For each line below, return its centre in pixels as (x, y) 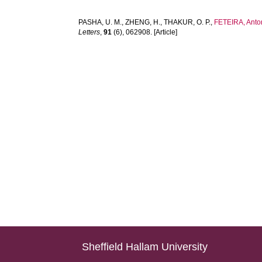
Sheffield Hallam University (145, 247)
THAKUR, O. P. (187, 22)
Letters (89, 32)
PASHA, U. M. (100, 22)
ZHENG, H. (143, 22)
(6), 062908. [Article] (145, 32)
